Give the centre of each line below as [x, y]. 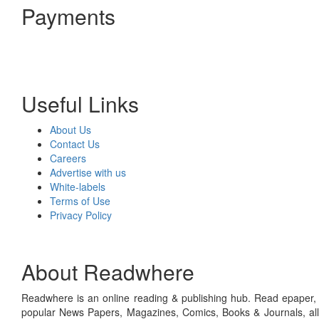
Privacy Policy [81, 215]
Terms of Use [80, 200]
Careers [68, 158]
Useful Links [80, 103]
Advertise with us [88, 172]
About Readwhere [108, 271]
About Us [70, 129]
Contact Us [75, 143]
